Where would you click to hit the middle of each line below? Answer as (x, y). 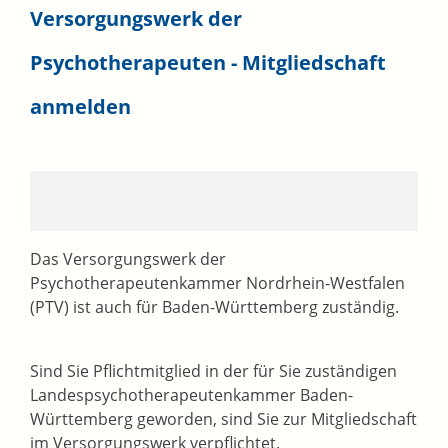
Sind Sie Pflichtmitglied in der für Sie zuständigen (213, 371)
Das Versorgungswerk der (128, 259)
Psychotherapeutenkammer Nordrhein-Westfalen (217, 283)
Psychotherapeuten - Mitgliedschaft (208, 63)
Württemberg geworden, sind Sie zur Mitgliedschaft (223, 419)
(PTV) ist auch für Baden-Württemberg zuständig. (214, 307)
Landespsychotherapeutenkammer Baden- (191, 395)
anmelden (80, 107)
